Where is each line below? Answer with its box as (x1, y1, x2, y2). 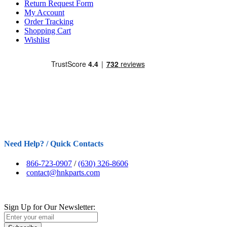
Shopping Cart (24, 26, 71, 35)
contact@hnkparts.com (26, 168, 100, 177)
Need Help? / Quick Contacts (4, 139, 103, 148)
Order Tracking (24, 17, 73, 26)
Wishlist (24, 35, 50, 44)
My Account (24, 8, 64, 17)
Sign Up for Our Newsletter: (4, 203, 95, 212)
